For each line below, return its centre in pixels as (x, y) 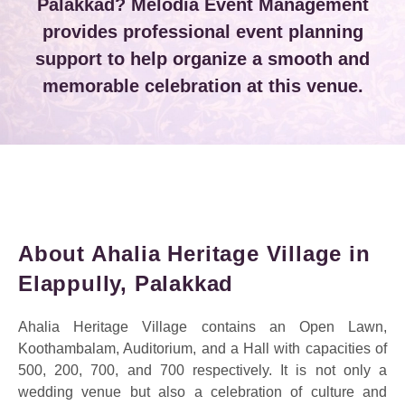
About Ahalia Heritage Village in (194, 253)
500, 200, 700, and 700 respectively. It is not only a (202, 370)
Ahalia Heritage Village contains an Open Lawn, (202, 326)
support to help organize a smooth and (202, 58)
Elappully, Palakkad (126, 283)
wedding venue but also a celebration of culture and (202, 391)
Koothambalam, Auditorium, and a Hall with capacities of (202, 348)
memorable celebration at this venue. (202, 85)
